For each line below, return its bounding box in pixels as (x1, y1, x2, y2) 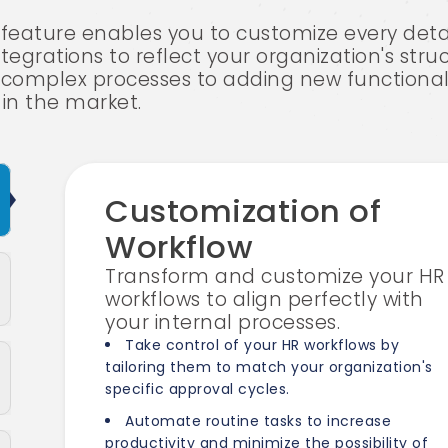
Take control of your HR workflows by (125, 335, 400, 355)
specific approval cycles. (105, 379, 290, 399)
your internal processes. (105, 309, 341, 336)
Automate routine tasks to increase (125, 411, 392, 431)
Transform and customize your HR (105, 263, 445, 290)
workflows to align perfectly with (105, 286, 424, 313)
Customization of (105, 189, 382, 233)
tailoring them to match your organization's (105, 357, 433, 377)
